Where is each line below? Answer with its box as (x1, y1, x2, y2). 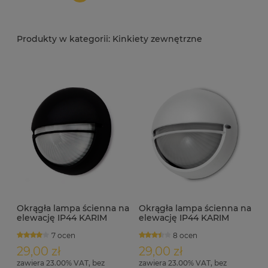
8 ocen (173, 230, 198, 240)
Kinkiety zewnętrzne (110, 33, 202, 45)
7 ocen (51, 230, 75, 240)
